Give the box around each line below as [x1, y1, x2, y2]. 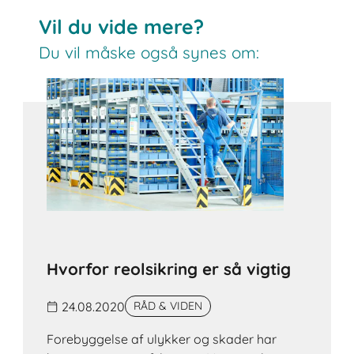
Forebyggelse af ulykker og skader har [47, 331, 277, 348]
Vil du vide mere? [39, 13, 205, 39]
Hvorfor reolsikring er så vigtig [47, 258, 292, 280]
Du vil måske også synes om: [39, 41, 260, 62]
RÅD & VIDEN [134, 299, 203, 314]
